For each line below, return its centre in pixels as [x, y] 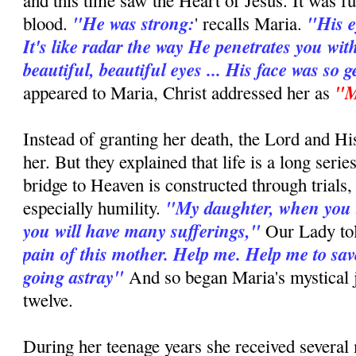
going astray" [76, 277]
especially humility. [95, 208]
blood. [48, 23]
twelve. [48, 300]
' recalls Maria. [251, 23]
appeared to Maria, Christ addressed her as [179, 93]
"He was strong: [134, 23]
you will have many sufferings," [142, 231]
